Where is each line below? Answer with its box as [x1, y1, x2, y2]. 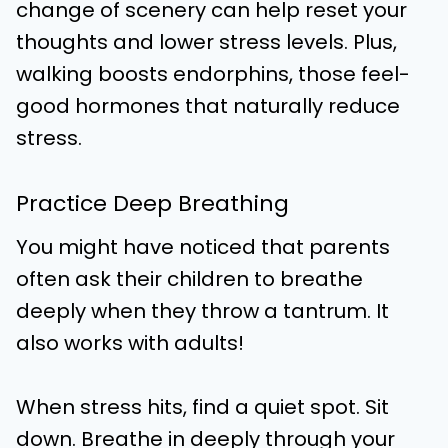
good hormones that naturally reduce [16, 92, 400, 120]
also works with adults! [16, 329, 249, 357]
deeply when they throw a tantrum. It [16, 297, 389, 325]
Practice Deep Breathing [16, 188, 289, 219]
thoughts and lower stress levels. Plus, [16, 28, 397, 56]
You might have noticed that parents [16, 233, 390, 261]
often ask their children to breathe [16, 265, 363, 293]
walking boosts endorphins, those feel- [16, 60, 410, 88]
